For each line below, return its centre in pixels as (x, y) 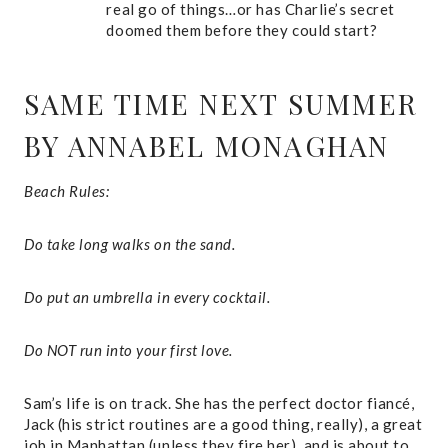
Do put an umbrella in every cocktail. (147, 296)
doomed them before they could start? (242, 29)
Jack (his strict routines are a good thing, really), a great (223, 423)
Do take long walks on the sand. (130, 243)
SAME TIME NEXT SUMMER (221, 103)
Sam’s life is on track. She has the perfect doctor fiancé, (219, 402)
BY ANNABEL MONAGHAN (207, 145)
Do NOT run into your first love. (128, 349)
